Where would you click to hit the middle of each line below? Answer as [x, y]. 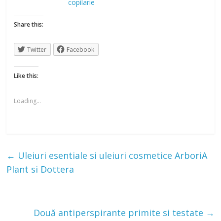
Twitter [37, 50]
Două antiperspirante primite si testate [119, 213]
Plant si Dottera [40, 169]
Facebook [81, 50]
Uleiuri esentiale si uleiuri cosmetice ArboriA [111, 156]
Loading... [28, 101]
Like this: [26, 76]
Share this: [29, 25]
